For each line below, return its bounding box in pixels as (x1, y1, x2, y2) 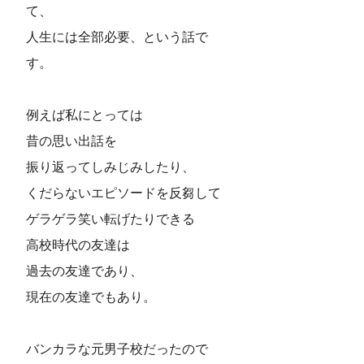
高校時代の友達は (26, 236, 130, 253)
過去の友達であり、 (26, 262, 143, 279)
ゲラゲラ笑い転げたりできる (26, 210, 195, 227)
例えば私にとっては (26, 106, 143, 123)
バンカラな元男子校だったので (26, 340, 208, 357)
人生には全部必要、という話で (26, 28, 208, 45)
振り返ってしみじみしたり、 (26, 158, 195, 175)
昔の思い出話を (26, 132, 117, 149)
